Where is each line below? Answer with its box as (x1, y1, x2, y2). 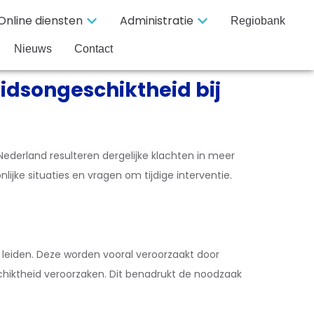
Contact (74, 43, 113, 55)
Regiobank (230, 15, 285, 27)
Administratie (119, 13, 193, 29)
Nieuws (13, 43, 52, 55)
